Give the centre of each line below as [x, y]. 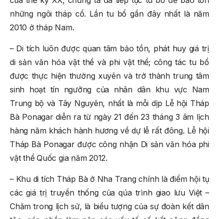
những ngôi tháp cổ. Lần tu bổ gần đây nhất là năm [109, 14]
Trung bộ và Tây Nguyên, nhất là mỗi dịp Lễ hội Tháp [109, 103]
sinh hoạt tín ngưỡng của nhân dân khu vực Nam [109, 90]
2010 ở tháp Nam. [42, 28]
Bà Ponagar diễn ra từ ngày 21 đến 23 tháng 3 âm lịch [109, 117]
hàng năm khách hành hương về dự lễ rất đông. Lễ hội [109, 131]
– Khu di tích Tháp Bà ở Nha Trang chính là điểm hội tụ [109, 179]
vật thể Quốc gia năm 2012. [59, 158]
